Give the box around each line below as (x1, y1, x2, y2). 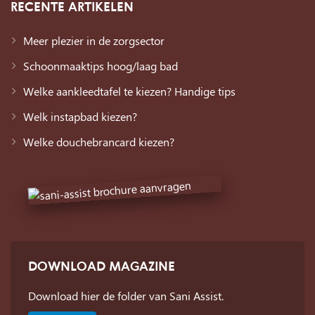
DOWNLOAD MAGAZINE (28, 257, 175, 274)
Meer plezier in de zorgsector (22, 32, 165, 48)
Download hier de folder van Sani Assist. (28, 288, 224, 303)
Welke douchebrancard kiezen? (22, 134, 174, 149)
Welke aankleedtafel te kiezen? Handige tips (22, 83, 236, 98)
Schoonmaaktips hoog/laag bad (22, 58, 178, 73)
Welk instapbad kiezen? (22, 108, 137, 124)
